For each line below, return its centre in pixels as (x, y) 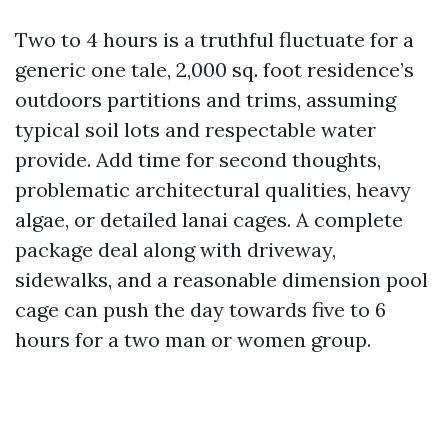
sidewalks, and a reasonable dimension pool (221, 279)
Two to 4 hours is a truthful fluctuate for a (214, 39)
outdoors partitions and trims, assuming (205, 99)
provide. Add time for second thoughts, (198, 159)
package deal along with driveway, (175, 249)
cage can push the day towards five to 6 (200, 309)
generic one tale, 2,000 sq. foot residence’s (214, 69)
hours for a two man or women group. (193, 339)
